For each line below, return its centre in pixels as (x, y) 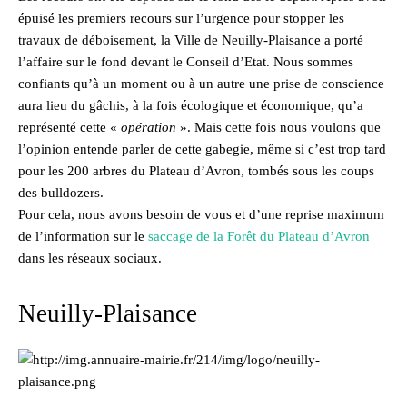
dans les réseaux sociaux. (90, 258)
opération (149, 127)
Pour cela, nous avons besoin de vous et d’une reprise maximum (201, 214)
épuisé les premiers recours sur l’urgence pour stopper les (181, 18)
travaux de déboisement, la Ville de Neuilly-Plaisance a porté (191, 40)
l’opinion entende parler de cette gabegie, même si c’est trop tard (202, 149)
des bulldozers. (61, 192)
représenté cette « (69, 127)
